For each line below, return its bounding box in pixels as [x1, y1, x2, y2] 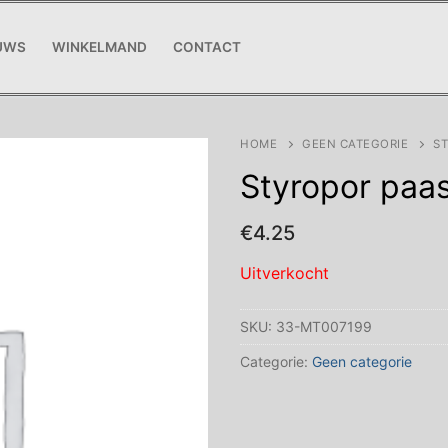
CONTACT [173, 39, 241, 56]
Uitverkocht [240, 262, 329, 283]
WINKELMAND [52, 39, 147, 56]
